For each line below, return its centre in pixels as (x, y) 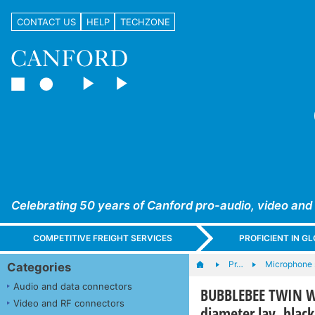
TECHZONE (145, 21)
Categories (39, 267)
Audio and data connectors (73, 286)
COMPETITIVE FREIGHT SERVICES (103, 238)
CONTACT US (46, 21)
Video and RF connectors (69, 303)
